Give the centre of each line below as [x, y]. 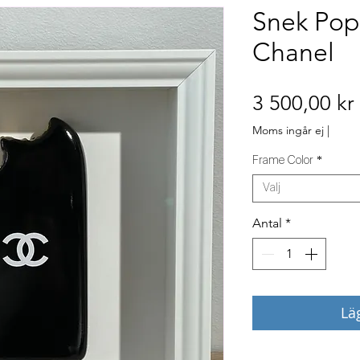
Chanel [293, 52]
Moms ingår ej [288, 130]
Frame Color [283, 160]
